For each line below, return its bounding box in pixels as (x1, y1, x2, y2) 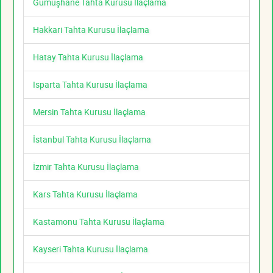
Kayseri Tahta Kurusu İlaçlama (33, 243, 148, 255)
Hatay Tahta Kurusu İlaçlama (33, 51, 143, 63)
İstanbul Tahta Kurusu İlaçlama (33, 133, 151, 146)
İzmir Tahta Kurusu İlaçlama (33, 161, 139, 173)
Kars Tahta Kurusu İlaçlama (33, 188, 138, 200)
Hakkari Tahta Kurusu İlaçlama (33, 24, 149, 36)
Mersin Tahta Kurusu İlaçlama (33, 106, 146, 118)
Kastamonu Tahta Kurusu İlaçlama (33, 216, 165, 228)
